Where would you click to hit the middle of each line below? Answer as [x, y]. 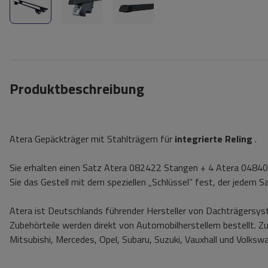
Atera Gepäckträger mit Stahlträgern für [92, 139]
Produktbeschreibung [77, 89]
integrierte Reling [214, 139]
